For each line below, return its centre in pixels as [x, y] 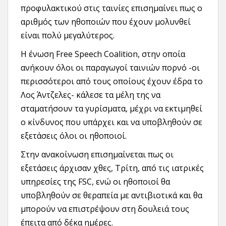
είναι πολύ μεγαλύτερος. [68, 35]
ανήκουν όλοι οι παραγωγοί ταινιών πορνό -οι [110, 68]
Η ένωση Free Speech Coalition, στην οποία [103, 54]
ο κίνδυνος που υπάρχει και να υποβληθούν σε [111, 122]
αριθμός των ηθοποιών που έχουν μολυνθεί [106, 22]
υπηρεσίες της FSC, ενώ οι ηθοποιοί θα [95, 182]
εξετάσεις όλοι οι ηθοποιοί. [74, 136]
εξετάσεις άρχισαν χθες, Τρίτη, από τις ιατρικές [112, 168]
